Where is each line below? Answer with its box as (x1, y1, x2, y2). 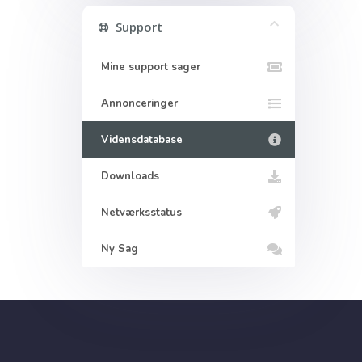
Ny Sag (95, 242, 138, 256)
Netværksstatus (95, 205, 182, 220)
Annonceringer (95, 96, 178, 111)
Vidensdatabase (95, 133, 183, 147)
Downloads (95, 169, 159, 183)
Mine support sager (95, 60, 200, 74)
